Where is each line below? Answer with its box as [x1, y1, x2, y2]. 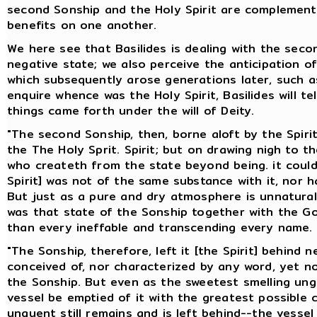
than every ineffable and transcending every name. [7, 218, 313, 236]
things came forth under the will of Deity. [7, 101, 255, 120]
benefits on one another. [7, 16, 157, 34]
